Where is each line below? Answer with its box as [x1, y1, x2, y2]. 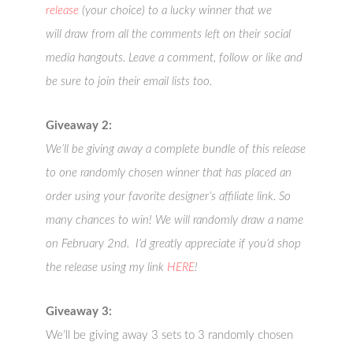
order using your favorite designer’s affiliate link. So [46, 191, 292, 203]
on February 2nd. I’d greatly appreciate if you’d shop [46, 238, 302, 251]
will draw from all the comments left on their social [46, 28, 292, 41]
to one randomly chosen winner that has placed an [46, 167, 292, 180]
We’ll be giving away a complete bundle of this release [46, 143, 307, 156]
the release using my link [46, 262, 168, 274]
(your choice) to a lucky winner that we [79, 5, 273, 17]
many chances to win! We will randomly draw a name [46, 214, 304, 227]
